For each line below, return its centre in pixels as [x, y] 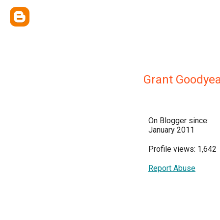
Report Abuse [172, 168]
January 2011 [171, 130]
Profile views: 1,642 [182, 149]
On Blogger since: [179, 121]
